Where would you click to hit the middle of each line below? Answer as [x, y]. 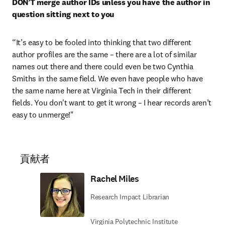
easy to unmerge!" [43, 115]
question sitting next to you [63, 14]
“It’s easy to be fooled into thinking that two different [102, 42]
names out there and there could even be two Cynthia [103, 66]
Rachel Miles [115, 179]
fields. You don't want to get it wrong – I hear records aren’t [112, 102]
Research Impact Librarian [130, 197]
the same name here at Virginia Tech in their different [102, 90]
